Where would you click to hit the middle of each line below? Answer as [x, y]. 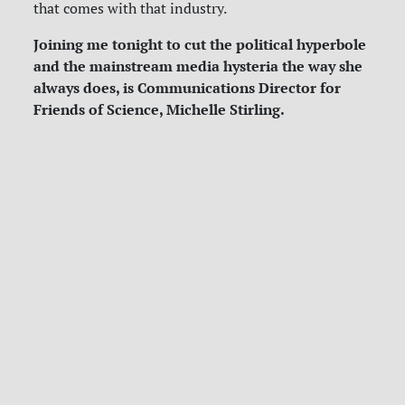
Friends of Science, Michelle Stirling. [160, 110]
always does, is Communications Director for [188, 88]
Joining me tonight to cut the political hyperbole [200, 45]
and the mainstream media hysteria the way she [198, 66]
